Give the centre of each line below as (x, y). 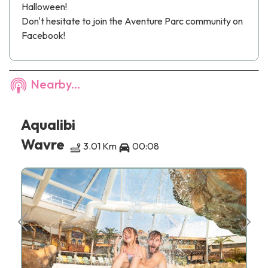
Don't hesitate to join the (73, 21)
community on (213, 21)
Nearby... (54, 84)
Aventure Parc (154, 21)
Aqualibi (48, 125)
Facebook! (43, 36)
